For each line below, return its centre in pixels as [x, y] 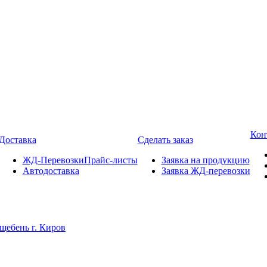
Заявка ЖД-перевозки [206, 171]
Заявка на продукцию [205, 160]
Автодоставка [51, 171]
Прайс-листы [111, 160]
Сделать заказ [165, 140]
